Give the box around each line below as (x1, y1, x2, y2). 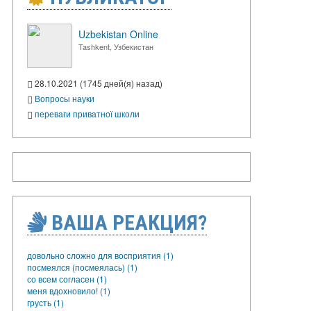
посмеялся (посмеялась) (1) (27, 260, 137, 273)
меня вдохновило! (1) (27, 284, 110, 296)
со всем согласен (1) (27, 272, 107, 285)
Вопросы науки (35, 92, 94, 104)
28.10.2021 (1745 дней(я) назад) (33, 77, 162, 89)
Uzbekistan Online (78, 27, 158, 41)
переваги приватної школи (35, 107, 140, 119)
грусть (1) (27, 296, 64, 308)
